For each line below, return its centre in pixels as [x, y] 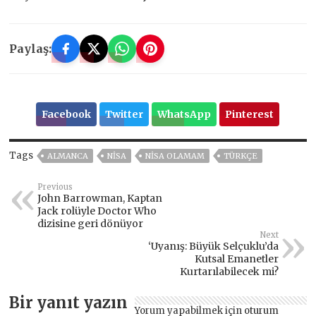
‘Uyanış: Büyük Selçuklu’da [213, 246]
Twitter [124, 114]
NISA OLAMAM [175, 156]
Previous [55, 187]
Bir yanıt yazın [69, 302]
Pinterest [250, 114]
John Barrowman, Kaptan [100, 198]
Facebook [67, 114]
